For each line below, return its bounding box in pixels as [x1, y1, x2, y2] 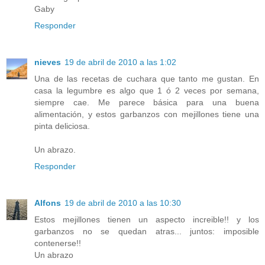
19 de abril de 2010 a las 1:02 [64, 57, 176, 67]
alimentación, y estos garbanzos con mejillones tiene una [34, 109, 259, 119]
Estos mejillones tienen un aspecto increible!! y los [34, 215, 259, 225]
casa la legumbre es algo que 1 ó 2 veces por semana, [34, 86, 259, 96]
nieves [34, 57, 61, 67]
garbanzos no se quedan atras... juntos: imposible [34, 227, 259, 237]
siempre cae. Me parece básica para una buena [34, 98, 259, 108]
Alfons [34, 198, 61, 208]
